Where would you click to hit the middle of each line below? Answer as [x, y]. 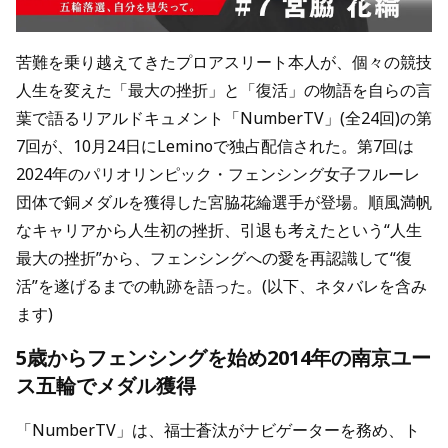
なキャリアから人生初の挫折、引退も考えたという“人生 [219, 230]
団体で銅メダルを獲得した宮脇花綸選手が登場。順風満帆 [224, 202]
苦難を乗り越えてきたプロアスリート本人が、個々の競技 [224, 62]
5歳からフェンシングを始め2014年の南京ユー [223, 357]
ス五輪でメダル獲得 [106, 385]
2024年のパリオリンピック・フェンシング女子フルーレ [218, 174]
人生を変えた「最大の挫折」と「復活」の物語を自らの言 [224, 90]
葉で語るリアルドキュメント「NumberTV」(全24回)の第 [224, 118]
